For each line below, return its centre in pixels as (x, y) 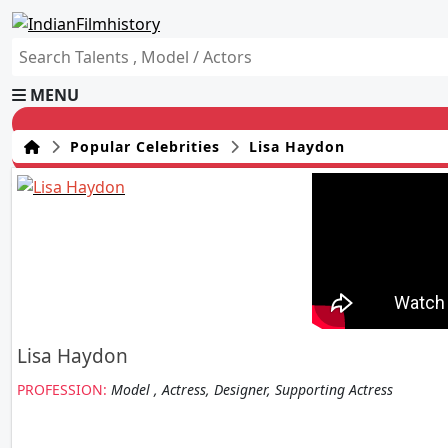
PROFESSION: (64, 389)
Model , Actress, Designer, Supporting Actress (252, 389)
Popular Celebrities (142, 146)
